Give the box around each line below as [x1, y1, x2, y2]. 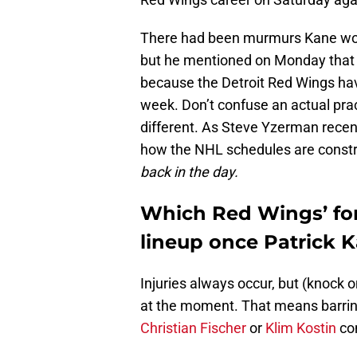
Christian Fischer [140, 320, 246, 337]
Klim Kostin [265, 320, 336, 337]
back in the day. [140, 163, 238, 181]
